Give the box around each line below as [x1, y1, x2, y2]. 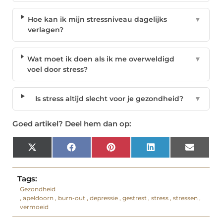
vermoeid [20, 203, 49, 211]
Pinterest [114, 146, 148, 155]
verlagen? [28, 25, 64, 35]
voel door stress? [27, 65, 88, 74]
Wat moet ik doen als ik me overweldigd [27, 55, 174, 64]
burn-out [58, 194, 85, 202]
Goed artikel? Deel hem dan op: [12, 119, 131, 129]
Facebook [75, 146, 111, 155]
